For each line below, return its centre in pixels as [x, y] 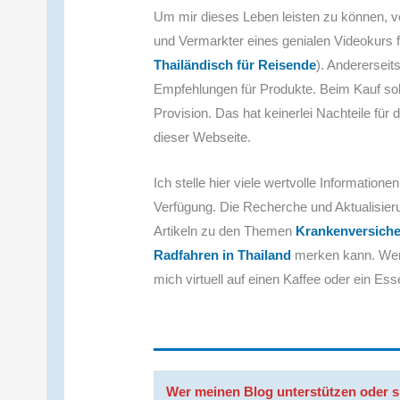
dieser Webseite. [203, 137]
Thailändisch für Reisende [235, 64]
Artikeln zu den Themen [225, 230]
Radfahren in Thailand [223, 254]
